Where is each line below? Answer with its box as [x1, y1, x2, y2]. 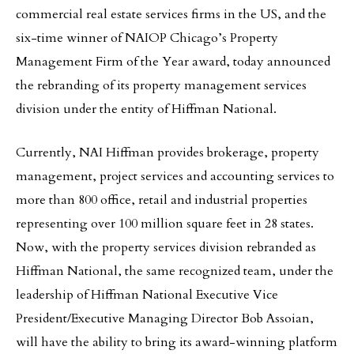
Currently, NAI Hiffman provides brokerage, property [16, 144, 319, 161]
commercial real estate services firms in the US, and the [16, 6, 326, 23]
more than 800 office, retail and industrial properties [16, 191, 307, 209]
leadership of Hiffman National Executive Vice [16, 286, 278, 303]
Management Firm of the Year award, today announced [16, 53, 330, 70]
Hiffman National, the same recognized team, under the [16, 262, 333, 280]
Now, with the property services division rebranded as [16, 239, 316, 256]
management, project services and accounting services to [16, 168, 334, 185]
